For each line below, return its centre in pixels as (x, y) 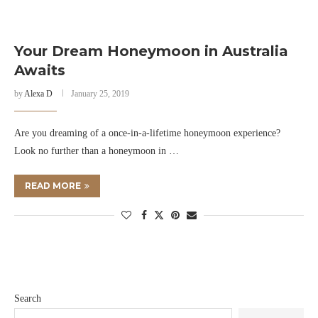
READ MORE (53, 186)
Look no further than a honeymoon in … (97, 151)
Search (28, 298)
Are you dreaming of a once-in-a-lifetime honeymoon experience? (147, 133)
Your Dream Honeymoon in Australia (151, 51)
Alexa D (38, 94)
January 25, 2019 (100, 94)
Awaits (40, 70)
